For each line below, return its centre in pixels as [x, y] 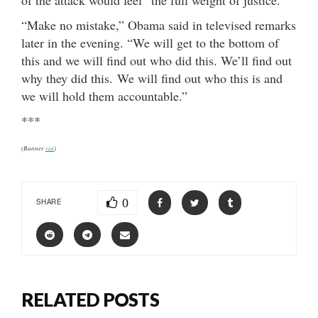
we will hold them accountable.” [104, 95]
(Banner [33, 147]
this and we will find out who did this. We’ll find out [157, 60]
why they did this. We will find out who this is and [152, 78]
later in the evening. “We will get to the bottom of [150, 42]
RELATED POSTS [90, 299]
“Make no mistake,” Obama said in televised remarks [159, 24]
